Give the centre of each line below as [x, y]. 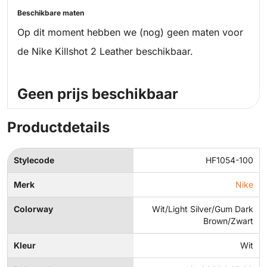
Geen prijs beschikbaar [98, 94]
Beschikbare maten [51, 13]
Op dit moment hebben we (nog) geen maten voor [130, 32]
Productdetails [58, 128]
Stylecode [34, 160]
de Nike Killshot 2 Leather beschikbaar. [105, 52]
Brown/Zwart [228, 221]
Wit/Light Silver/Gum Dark [203, 209]
